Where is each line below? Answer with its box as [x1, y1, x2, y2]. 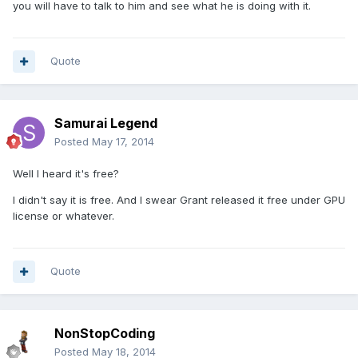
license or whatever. [13, 209, 114, 223]
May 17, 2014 [92, 135, 154, 149]
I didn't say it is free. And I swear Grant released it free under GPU [13, 193, 345, 207]
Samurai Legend [54, 115, 157, 132]
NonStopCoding [54, 325, 155, 342]
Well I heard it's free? [13, 167, 119, 181]
